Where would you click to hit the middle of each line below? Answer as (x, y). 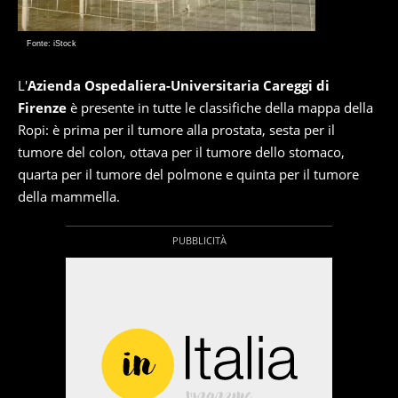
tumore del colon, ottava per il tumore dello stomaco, (181, 152)
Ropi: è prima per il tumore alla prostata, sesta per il (176, 130)
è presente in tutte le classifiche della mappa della (220, 107)
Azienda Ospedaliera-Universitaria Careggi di (179, 85)
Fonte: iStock (52, 44)
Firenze (42, 107)
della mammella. (69, 196)
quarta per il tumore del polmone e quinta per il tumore (188, 174)
